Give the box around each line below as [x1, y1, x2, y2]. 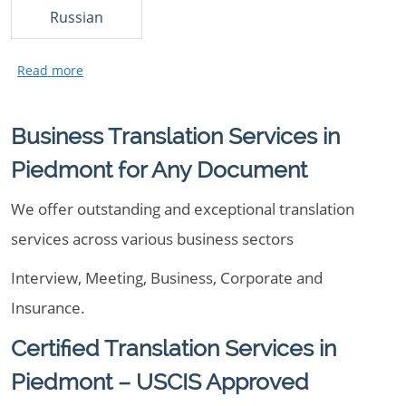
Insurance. [11, 297, 85, 318]
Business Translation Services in [11, 122, 340, 150]
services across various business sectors [11, 228, 294, 249]
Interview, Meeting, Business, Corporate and [11, 267, 323, 288]
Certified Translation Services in [11, 334, 336, 362]
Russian [50, 7, 103, 27]
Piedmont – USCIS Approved [11, 368, 309, 395]
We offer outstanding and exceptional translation [11, 198, 354, 219]
